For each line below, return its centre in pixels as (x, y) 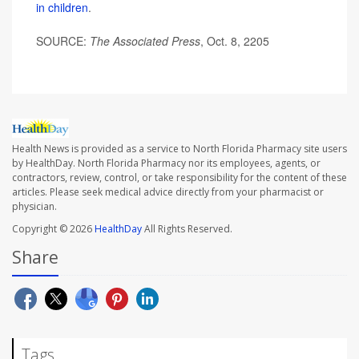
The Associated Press (145, 41)
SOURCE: (63, 41)
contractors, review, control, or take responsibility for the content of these (179, 178)
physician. (34, 207)
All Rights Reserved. (187, 229)
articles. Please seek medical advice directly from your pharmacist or (168, 192)
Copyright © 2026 (53, 229)
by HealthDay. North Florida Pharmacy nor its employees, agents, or (166, 163)
